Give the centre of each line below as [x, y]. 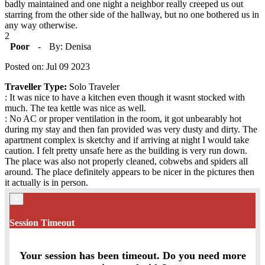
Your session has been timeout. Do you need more [132, 256]
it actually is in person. [46, 182]
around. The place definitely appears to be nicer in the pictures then [130, 172]
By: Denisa [70, 46]
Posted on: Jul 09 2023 [47, 66]
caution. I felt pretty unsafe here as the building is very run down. [126, 150]
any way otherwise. [41, 25]
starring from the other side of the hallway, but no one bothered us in [132, 14]
